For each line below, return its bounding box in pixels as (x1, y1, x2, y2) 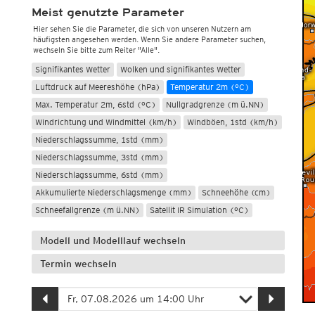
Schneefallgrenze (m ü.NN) (34, 205, 140, 215)
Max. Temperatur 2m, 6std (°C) (34, 99, 156, 110)
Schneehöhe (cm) (201, 187, 271, 198)
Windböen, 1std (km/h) (186, 117, 278, 127)
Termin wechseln (39, 258, 117, 269)
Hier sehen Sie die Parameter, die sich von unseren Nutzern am (32, 24, 251, 34)
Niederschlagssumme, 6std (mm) (34, 169, 164, 180)
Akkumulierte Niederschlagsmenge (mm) (34, 187, 192, 198)
